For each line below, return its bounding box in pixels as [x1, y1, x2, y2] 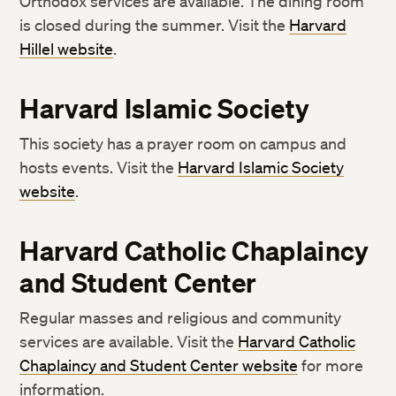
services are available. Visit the [19, 331, 239, 351]
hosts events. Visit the [19, 157, 179, 177]
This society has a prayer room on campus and [19, 133, 347, 153]
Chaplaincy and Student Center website [19, 355, 299, 375]
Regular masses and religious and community [19, 308, 342, 327]
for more [298, 355, 364, 375]
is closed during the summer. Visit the [19, 15, 290, 34]
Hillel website [19, 39, 114, 58]
